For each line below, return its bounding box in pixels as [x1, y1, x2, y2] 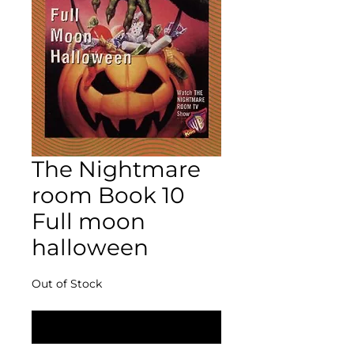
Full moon [32, 207, 145, 235]
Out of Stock [32, 276, 102, 291]
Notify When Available [56, 318, 197, 334]
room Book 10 [32, 181, 185, 209]
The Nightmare [32, 155, 201, 183]
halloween [32, 233, 149, 261]
